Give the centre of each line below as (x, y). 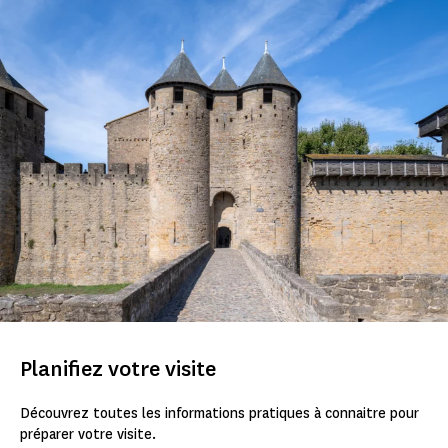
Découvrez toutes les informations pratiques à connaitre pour (219, 413)
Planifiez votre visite (118, 368)
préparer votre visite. (88, 434)
